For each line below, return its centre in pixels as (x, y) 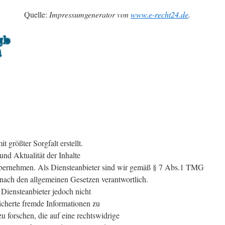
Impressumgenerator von (90, 14)
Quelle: (37, 14)
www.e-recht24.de (159, 14)
